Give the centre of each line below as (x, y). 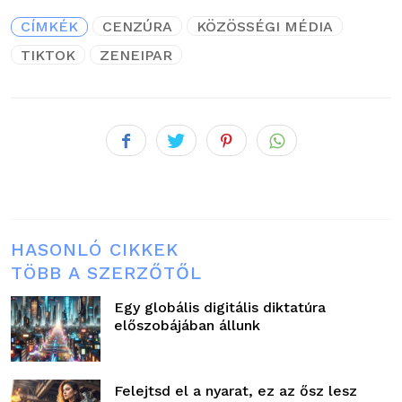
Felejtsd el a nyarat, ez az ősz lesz (236, 391)
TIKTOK (48, 56)
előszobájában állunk (187, 326)
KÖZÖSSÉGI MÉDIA (265, 27)
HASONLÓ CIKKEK (95, 250)
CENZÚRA (137, 27)
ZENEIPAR (136, 56)
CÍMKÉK (49, 27)
